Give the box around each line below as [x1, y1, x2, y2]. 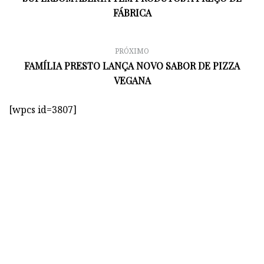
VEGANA [113, 74, 151, 87]
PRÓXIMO [115, 45, 149, 56]
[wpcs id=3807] [9, 103, 77, 116]
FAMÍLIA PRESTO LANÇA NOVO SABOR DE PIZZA [24, 59, 240, 72]
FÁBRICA [113, 6, 151, 19]
